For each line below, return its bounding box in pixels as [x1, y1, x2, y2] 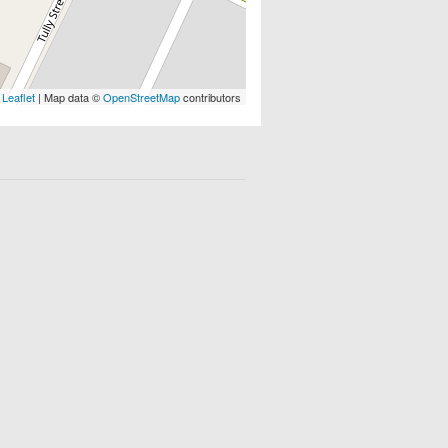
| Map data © [35, 89, 103, 106]
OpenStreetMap [103, 89, 180, 106]
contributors [180, 89, 241, 106]
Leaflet [2, 89, 35, 106]
